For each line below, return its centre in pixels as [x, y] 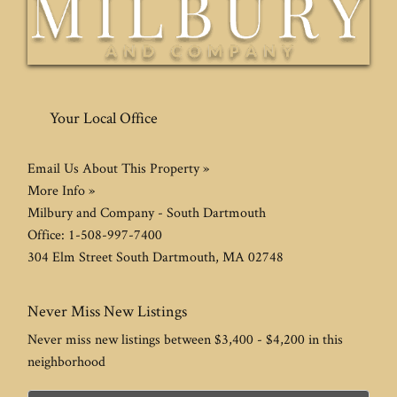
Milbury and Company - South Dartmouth [147, 212]
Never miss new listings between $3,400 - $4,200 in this [185, 339]
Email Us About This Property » [118, 167]
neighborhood [66, 361]
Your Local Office [104, 117]
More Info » [61, 190]
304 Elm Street [70, 256]
